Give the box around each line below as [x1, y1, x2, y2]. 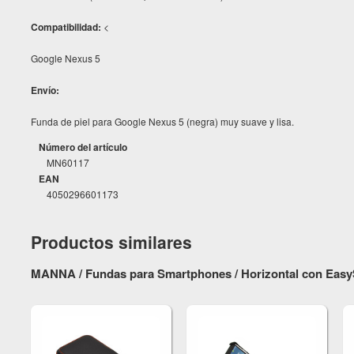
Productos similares [31, 230, 192, 254]
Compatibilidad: [31, 20, 104, 34]
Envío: [31, 83, 59, 97]
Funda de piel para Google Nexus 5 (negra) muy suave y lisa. [31, 115, 294, 128]
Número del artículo [39, 140, 127, 154]
